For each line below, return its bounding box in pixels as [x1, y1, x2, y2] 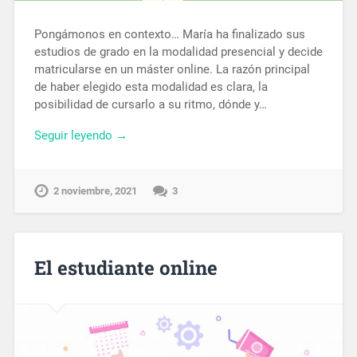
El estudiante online [33, 255, 218, 281]
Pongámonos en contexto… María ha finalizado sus [33, 26, 305, 41]
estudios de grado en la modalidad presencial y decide [33, 44, 323, 59]
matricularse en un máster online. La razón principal [33, 61, 310, 76]
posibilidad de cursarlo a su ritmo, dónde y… [33, 96, 267, 112]
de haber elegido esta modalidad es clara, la [33, 79, 268, 94]
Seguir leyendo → [33, 127, 127, 143]
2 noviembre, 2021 [53, 184, 137, 197]
